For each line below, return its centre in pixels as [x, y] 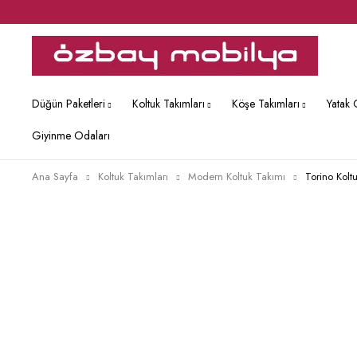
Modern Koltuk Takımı [237, 177]
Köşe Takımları [266, 104]
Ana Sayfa [55, 177]
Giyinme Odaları [71, 135]
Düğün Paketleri [69, 104]
